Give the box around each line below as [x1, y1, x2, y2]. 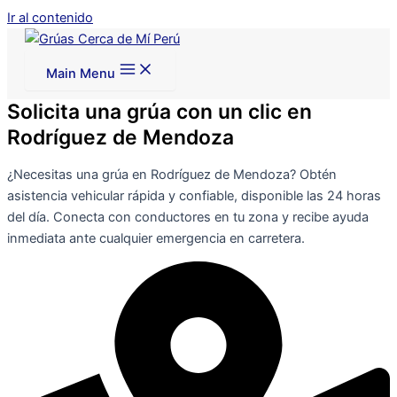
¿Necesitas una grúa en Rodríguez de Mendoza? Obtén [7, 166, 337, 183]
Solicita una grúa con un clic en [7, 99, 312, 124]
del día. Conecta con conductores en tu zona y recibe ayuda [7, 208, 369, 225]
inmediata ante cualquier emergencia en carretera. [7, 230, 305, 246]
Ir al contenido [7, 10, 93, 26]
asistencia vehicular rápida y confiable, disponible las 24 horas [7, 187, 381, 204]
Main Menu [46, 66, 115, 82]
